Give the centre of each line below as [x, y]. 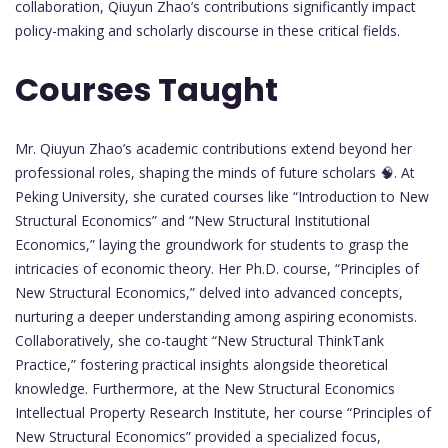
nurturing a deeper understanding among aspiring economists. [216, 316]
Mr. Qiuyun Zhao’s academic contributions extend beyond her [213, 148]
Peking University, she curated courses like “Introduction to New [222, 196]
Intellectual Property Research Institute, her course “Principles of [223, 412]
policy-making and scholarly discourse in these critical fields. [207, 30]
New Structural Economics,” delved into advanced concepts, [209, 292]
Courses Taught [146, 90]
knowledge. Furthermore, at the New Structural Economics [205, 388]
